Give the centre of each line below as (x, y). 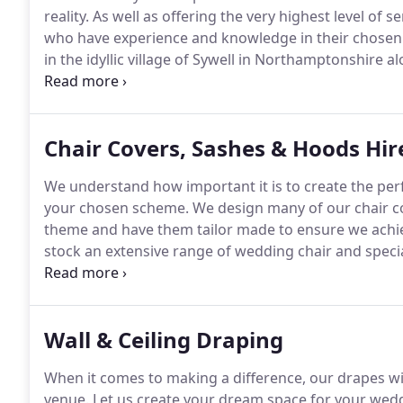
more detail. (85, 273)
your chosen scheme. (116, 208)
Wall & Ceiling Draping (164, 340)
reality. (67, 16)
